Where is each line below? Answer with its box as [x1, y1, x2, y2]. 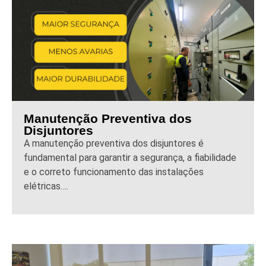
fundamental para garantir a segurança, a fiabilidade [24, 152, 236, 164]
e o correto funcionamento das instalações [24, 166, 204, 178]
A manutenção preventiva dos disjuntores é [24, 138, 204, 150]
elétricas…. [24, 180, 68, 192]
